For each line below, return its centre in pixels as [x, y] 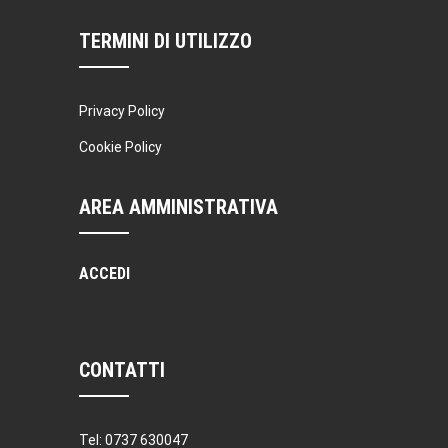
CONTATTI [122, 369]
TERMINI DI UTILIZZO [165, 40]
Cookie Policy [120, 146]
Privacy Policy [122, 110]
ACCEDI [104, 273]
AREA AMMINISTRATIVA [178, 206]
